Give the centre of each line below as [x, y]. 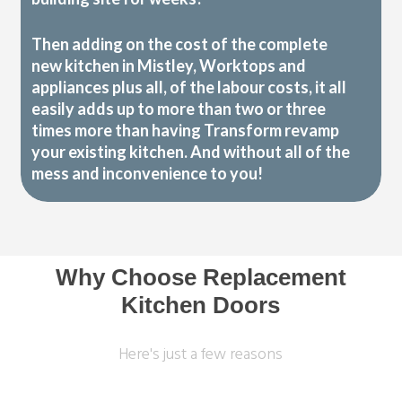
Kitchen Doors [201, 306]
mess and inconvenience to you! [148, 174]
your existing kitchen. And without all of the [191, 152]
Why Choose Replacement [201, 278]
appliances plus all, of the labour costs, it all [189, 87]
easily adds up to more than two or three [179, 109]
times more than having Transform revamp [186, 131]
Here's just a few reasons [201, 355]
